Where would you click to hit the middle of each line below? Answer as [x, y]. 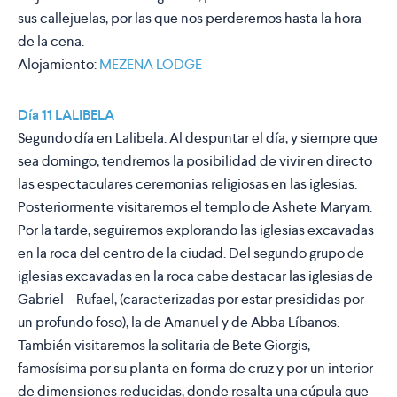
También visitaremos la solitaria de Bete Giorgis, [164, 346]
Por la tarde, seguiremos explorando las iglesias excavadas [196, 230]
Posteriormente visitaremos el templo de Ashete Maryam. [195, 207]
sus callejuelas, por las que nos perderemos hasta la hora [190, 19]
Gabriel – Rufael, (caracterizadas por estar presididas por [191, 300]
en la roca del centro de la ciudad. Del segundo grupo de [191, 253]
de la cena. [51, 42]
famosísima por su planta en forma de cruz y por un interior [195, 369]
